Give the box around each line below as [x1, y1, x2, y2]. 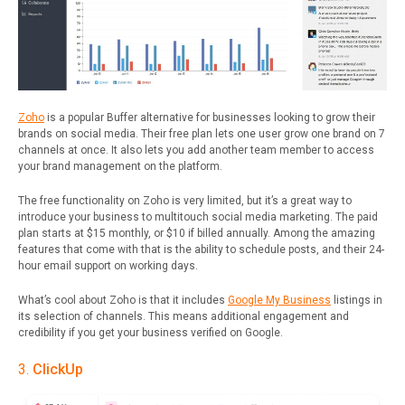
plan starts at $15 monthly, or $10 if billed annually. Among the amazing [18, 226, 375, 240]
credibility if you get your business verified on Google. [18, 325, 283, 339]
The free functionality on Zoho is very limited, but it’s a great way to [18, 193, 352, 207]
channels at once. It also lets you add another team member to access [18, 143, 374, 156]
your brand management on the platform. [18, 159, 222, 173]
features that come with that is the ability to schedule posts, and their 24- [18, 242, 384, 256]
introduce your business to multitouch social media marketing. [18, 210, 333, 223]
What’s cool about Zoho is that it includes [18, 293, 228, 306]
